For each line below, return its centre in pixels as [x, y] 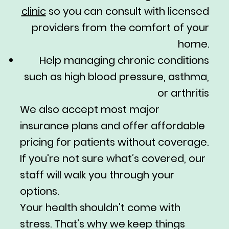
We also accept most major [89, 110]
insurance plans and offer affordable [112, 126]
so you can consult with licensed [127, 12]
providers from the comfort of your [120, 28]
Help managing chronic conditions [124, 61]
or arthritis [183, 93]
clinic [33, 12]
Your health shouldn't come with [100, 208]
